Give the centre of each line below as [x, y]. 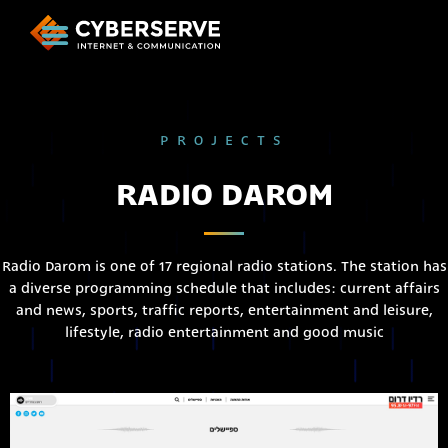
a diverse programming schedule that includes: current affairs [224, 288]
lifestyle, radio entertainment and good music [224, 332]
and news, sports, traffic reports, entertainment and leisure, [224, 310]
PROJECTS [224, 140]
